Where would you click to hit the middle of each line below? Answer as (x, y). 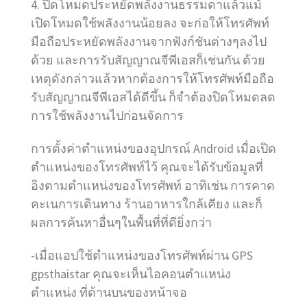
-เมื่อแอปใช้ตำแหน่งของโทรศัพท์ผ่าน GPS (142, 256)
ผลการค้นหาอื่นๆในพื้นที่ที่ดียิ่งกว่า (121, 223)
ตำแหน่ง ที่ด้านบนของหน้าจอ (109, 293)
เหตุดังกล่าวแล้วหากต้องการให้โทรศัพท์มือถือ (152, 79)
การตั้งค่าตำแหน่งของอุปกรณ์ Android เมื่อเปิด (153, 149)
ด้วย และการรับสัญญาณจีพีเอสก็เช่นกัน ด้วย (148, 60)
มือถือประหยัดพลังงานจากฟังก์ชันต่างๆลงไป (149, 42)
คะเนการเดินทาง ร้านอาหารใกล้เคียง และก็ (147, 204)
